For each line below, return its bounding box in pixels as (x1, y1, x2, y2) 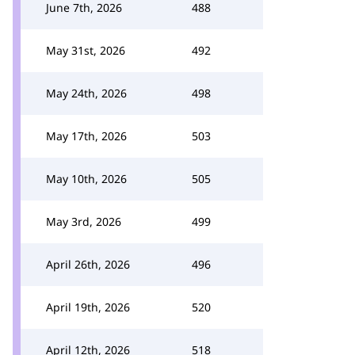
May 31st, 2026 (46, 43, 125, 58)
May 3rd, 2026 (46, 214, 121, 229)
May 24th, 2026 (46, 86, 127, 101)
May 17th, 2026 (46, 128, 127, 143)
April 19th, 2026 (46, 300, 130, 315)
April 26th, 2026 (46, 257, 130, 272)
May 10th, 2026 (46, 171, 127, 186)
